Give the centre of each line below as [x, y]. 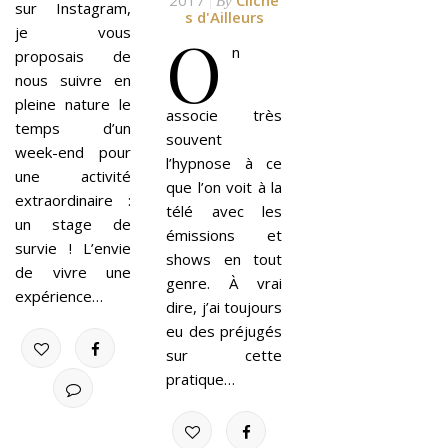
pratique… [200, 379]
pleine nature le [73, 104]
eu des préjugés [224, 331]
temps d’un [73, 128]
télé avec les [224, 211]
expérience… [59, 296]
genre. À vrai [224, 283]
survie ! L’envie [73, 248]
